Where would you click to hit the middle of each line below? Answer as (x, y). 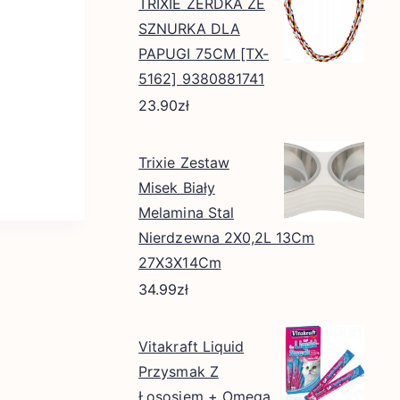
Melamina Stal (186, 212)
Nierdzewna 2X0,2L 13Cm (227, 237)
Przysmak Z (179, 371)
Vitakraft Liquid (192, 346)
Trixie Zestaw (184, 162)
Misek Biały (177, 187)
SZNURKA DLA (189, 29)
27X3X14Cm (180, 262)
